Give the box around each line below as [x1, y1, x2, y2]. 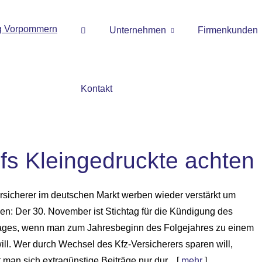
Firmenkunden [198, 25, 258, 35]
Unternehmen [109, 25, 166, 35]
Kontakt [81, 84, 112, 94]
